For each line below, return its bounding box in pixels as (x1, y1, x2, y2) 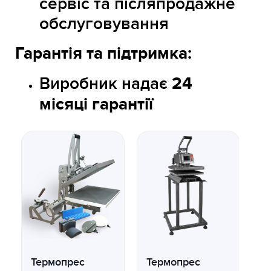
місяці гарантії (39, 94, 153, 116)
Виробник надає (39, 74, 172, 94)
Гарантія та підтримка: (15, 44, 192, 65)
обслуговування (39, 14, 169, 34)
